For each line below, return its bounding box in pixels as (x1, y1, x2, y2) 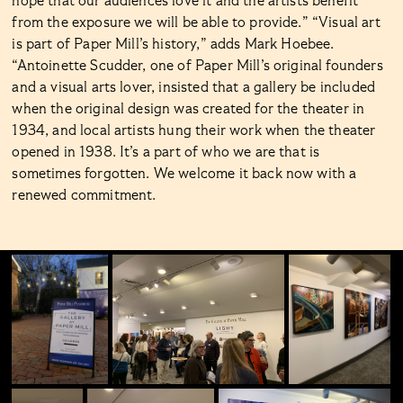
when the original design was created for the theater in (12, 102, 365, 117)
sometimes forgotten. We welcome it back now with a (12, 166, 357, 182)
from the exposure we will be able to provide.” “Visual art (12, 15, 381, 31)
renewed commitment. (12, 188, 157, 203)
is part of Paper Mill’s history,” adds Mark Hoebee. (12, 37, 335, 52)
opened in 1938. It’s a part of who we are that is (12, 145, 320, 160)
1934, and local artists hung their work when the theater (12, 123, 376, 139)
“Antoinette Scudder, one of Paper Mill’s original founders (12, 58, 383, 74)
